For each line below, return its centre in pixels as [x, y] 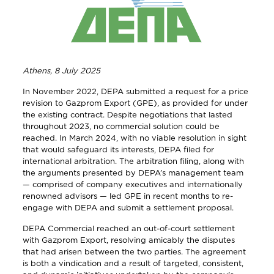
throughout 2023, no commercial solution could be [121, 126]
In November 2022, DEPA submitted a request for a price [135, 91]
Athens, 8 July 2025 [61, 70]
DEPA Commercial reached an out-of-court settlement [128, 228]
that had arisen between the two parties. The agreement [134, 251]
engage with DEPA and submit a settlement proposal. [128, 207]
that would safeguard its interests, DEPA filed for [118, 149]
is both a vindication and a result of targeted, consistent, [133, 263]
